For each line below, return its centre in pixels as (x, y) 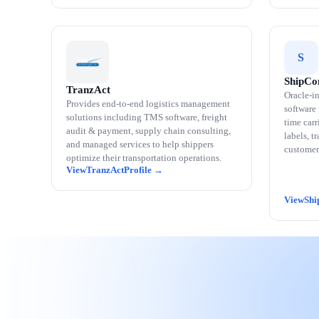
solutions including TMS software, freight (147, 117)
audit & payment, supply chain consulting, (148, 131)
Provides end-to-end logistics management (148, 104)
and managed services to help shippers (140, 144)
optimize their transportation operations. (144, 158)
